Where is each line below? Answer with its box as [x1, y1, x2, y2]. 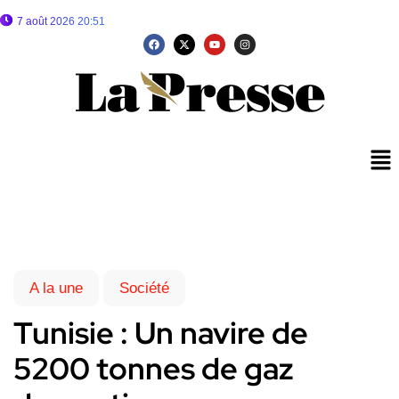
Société [119, 280, 169, 297]
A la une [29, 280, 83, 297]
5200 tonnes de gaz [13, 348, 294, 389]
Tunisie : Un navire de [13, 313, 308, 354]
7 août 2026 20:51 [17, 15, 105, 28]
